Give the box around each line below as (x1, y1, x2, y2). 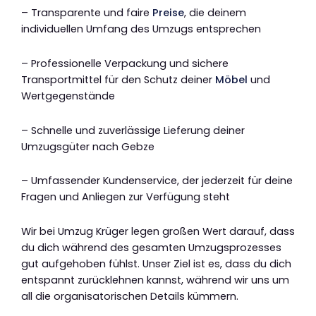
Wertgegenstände (21, 89, 115, 104)
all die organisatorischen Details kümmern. (21, 288, 238, 303)
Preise (152, 6, 184, 20)
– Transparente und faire (21, 6, 152, 20)
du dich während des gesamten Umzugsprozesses (21, 240, 281, 255)
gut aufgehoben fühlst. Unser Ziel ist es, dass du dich (21, 256, 291, 271)
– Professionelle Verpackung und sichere (21, 56, 229, 71)
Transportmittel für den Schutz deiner (21, 73, 215, 87)
